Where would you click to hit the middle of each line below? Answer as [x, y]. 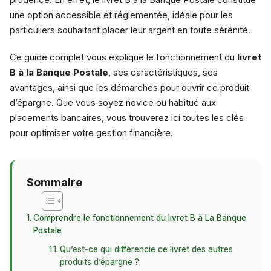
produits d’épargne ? [100, 262]
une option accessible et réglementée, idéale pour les [121, 15]
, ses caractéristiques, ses [163, 72]
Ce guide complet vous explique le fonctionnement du [123, 57]
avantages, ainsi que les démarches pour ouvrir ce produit [129, 87]
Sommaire [54, 182]
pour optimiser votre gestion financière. [91, 133]
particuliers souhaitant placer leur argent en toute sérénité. [130, 30]
